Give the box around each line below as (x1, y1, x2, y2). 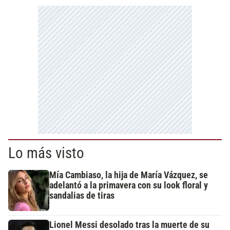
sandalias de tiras (49, 190, 114, 201)
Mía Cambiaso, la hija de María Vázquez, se (49, 169, 208, 180)
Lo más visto (8, 144, 84, 162)
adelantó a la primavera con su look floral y (49, 180, 208, 190)
